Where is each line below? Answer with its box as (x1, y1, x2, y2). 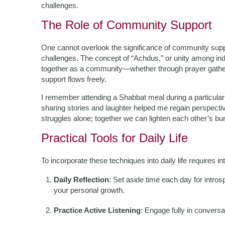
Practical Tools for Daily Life (41, 131, 188, 145)
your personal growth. (54, 186, 125, 194)
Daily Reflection (54, 175, 109, 184)
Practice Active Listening (54, 206, 141, 214)
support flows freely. (41, 75, 106, 83)
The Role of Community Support (41, 18, 212, 32)
